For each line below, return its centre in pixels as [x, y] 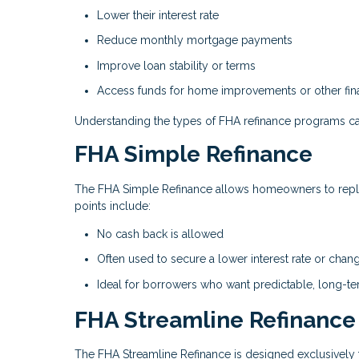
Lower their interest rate [158, 15]
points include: [113, 206]
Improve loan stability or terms [176, 65]
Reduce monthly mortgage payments [195, 40]
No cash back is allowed [160, 234]
